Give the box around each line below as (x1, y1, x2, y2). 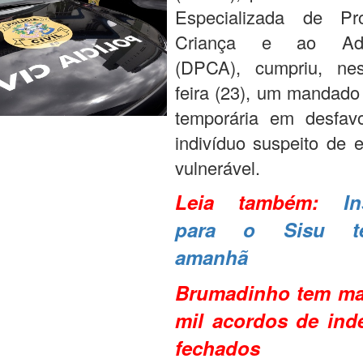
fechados (174, 334, 260, 361)
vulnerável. (174, 155, 260, 180)
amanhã (174, 243, 248, 271)
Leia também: (174, 188, 344, 216)
